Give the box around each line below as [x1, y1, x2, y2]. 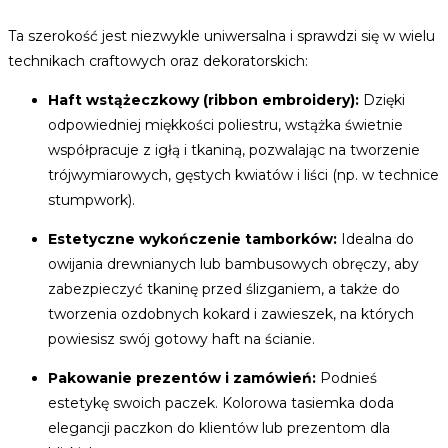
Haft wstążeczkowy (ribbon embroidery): [48, 90, 359, 109]
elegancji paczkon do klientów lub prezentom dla [48, 418, 390, 437]
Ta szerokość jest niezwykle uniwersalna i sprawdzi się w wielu [8, 26, 435, 45]
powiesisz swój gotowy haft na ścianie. [48, 329, 315, 348]
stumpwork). [48, 190, 135, 209]
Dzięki [359, 90, 405, 109]
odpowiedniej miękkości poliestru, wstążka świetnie [48, 115, 403, 134]
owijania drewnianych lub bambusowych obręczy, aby [48, 254, 419, 273]
